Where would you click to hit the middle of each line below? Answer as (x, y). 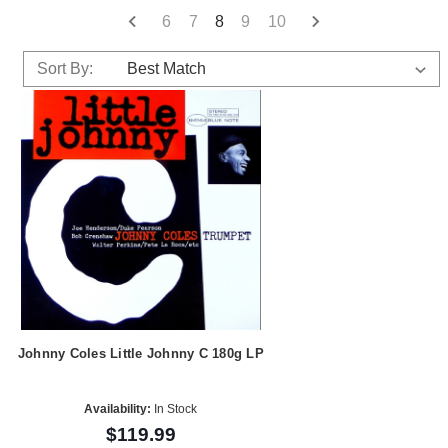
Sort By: (64, 68)
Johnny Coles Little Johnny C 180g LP (140, 353)
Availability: (118, 409)
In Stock (174, 409)
